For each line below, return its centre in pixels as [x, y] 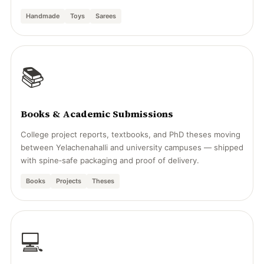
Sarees [106, 16]
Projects [69, 181]
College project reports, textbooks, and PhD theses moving [131, 134]
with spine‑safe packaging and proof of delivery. [110, 160]
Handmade [43, 16]
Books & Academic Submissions [97, 114]
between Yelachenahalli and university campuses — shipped [132, 147]
